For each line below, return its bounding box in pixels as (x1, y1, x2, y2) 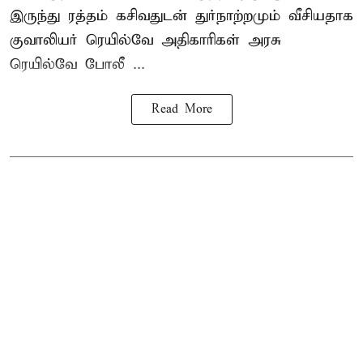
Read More (151, 102, 212, 117)
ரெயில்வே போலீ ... (10, 55, 145, 75)
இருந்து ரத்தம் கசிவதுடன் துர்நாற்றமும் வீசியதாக (10, 6, 353, 26)
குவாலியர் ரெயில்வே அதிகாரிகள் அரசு (10, 31, 281, 50)
